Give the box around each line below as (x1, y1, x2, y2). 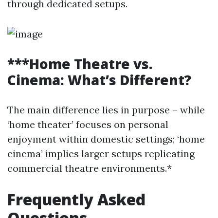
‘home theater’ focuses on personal (7, 118, 168, 130)
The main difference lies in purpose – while (7, 104, 205, 116)
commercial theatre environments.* (7, 162, 172, 174)
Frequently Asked (7, 189, 145, 210)
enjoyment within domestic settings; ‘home (7, 133, 205, 145)
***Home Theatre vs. (7, 54, 153, 73)
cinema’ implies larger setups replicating (7, 147, 195, 160)
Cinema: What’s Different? (7, 71, 191, 89)
